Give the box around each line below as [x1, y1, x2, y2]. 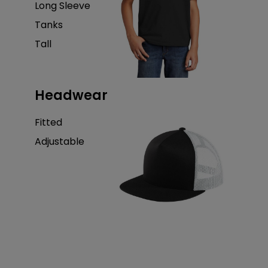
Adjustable [34, 134, 84, 148]
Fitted [34, 115, 62, 129]
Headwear [34, 86, 108, 105]
